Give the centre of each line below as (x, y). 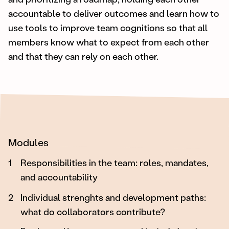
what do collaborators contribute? (93, 211)
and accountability (59, 177)
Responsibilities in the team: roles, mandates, (114, 162)
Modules (28, 142)
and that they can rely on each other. (83, 56)
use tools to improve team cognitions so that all (108, 27)
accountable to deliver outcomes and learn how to (114, 13)
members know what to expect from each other (109, 42)
